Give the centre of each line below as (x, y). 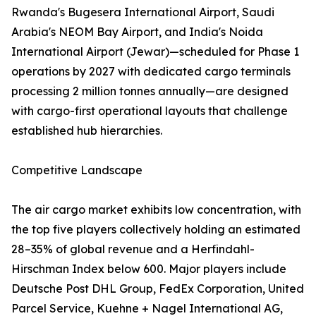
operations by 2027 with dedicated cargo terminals (151, 72)
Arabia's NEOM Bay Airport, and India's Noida (137, 32)
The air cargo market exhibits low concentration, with (156, 210)
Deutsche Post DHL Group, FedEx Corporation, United (158, 289)
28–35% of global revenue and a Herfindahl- (133, 249)
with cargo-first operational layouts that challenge (150, 111)
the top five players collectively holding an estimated (156, 230)
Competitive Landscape (77, 170)
